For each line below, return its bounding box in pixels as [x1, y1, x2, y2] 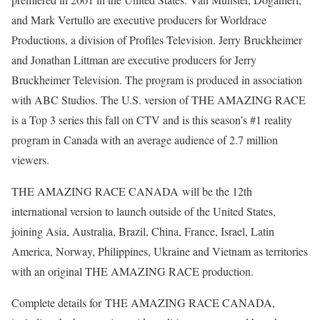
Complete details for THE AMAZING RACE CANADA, [11, 295, 275, 310]
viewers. [11, 152, 49, 167]
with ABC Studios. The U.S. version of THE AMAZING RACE [11, 92, 306, 107]
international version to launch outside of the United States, [11, 204, 276, 219]
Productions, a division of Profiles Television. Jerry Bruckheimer [11, 32, 302, 47]
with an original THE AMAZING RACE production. [11, 264, 254, 279]
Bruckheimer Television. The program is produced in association [11, 72, 302, 87]
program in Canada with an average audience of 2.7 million [11, 132, 278, 147]
